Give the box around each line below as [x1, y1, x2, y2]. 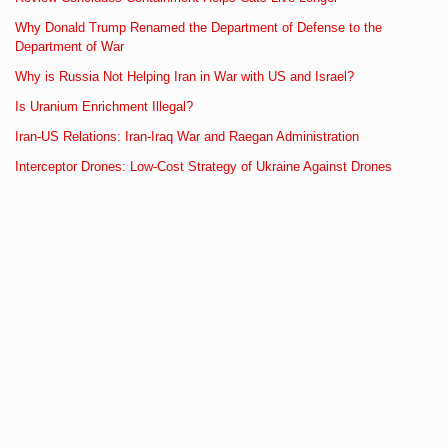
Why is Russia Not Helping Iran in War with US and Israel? [15, 68, 354, 84]
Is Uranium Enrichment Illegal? [15, 98, 193, 114]
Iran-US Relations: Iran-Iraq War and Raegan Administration [15, 128, 359, 144]
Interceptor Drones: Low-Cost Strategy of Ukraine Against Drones [15, 158, 392, 174]
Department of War [15, 38, 124, 54]
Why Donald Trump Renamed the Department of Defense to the [15, 19, 382, 35]
